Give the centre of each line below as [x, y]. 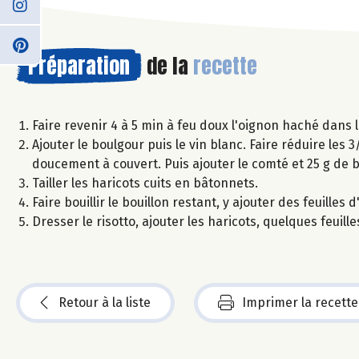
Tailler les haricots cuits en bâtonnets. [145, 183]
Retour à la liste [105, 302]
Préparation [79, 65]
